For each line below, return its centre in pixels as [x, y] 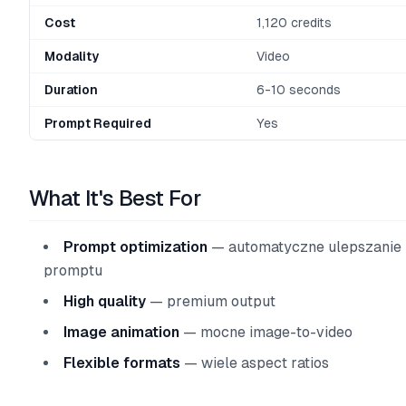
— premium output [211, 301]
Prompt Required [98, 123]
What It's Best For [116, 198]
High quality [105, 301]
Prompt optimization [135, 247]
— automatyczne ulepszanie [304, 247]
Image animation [121, 332]
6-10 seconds [299, 90]
